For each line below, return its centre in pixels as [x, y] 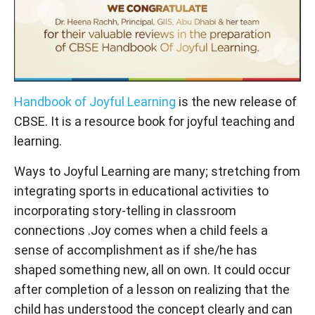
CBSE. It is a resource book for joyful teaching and [154, 121]
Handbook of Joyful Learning [95, 101]
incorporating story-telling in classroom [125, 210]
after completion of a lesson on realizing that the [152, 289]
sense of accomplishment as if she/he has [136, 250]
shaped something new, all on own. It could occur [152, 269]
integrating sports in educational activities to [141, 191]
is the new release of [236, 101]
